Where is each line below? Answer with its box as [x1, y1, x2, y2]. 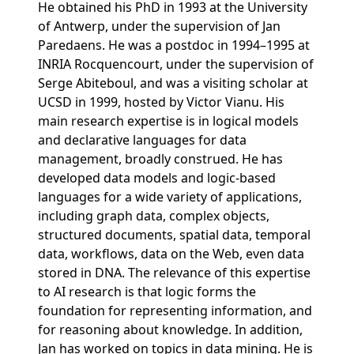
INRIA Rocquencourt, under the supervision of [38, 55, 314, 73]
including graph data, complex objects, [38, 207, 269, 225]
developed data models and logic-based [38, 169, 276, 187]
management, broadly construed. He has [38, 150, 283, 168]
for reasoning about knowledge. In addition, [38, 321, 303, 339]
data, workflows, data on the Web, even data [38, 245, 304, 263]
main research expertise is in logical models [38, 112, 299, 130]
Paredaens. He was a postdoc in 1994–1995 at [38, 36, 310, 55]
